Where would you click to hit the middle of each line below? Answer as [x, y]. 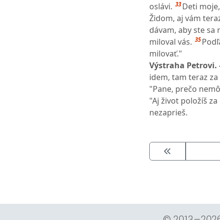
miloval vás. [171, 41]
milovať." [166, 53]
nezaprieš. [168, 112]
